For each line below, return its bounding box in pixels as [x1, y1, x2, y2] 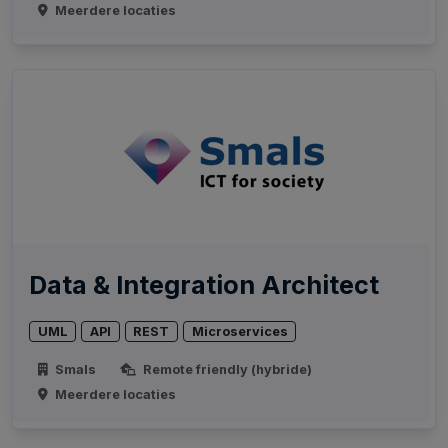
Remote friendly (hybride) [139, 361, 312, 377]
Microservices [191, 323, 288, 339]
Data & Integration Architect [29, 269, 379, 300]
